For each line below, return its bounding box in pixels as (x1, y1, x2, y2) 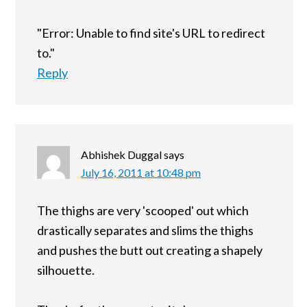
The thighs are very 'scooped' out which (37, 203, 249, 219)
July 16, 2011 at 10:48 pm (81, 166, 201, 180)
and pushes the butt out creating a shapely (37, 243, 262, 258)
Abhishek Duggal (81, 148, 162, 162)
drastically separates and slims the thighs (37, 223, 254, 238)
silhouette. (37, 262, 95, 278)
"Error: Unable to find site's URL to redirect (37, 25, 265, 41)
